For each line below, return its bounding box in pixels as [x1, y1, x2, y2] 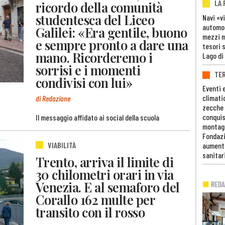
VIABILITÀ [48, 140, 76, 150]
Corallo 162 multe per [36, 191, 155, 208]
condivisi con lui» [36, 74, 133, 91]
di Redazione [36, 93, 70, 103]
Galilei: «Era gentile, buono [36, 24, 187, 41]
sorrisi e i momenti [36, 61, 141, 79]
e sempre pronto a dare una [36, 36, 188, 54]
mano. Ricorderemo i [36, 49, 153, 66]
